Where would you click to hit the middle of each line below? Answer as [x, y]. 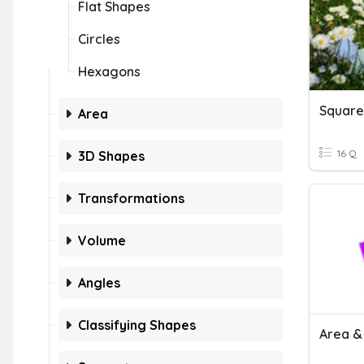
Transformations [131, 198]
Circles [99, 39]
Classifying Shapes [137, 325]
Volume [102, 240]
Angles [99, 283]
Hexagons [109, 71]
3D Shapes [111, 156]
